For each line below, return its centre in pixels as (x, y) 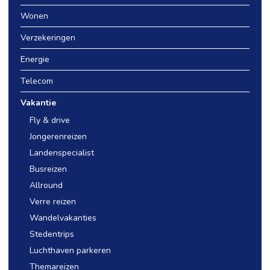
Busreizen (48, 169)
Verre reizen (53, 202)
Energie (35, 59)
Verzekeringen (48, 38)
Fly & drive (50, 120)
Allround (46, 185)
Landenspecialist (62, 153)
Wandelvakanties (63, 218)
